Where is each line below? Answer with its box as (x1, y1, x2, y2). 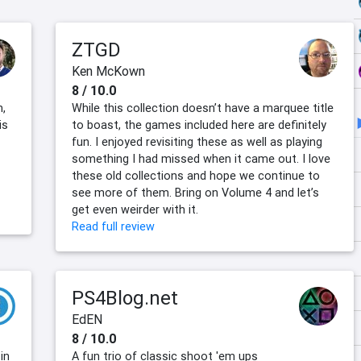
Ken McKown (72, 63, 145, 80)
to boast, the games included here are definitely (72, 118, 326, 133)
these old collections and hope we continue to (72, 168, 320, 184)
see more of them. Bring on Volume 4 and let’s (72, 185, 319, 201)
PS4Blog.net (72, 286, 178, 310)
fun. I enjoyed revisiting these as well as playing (72, 135, 322, 150)
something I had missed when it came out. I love (72, 151, 330, 167)
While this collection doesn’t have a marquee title (72, 101, 334, 116)
